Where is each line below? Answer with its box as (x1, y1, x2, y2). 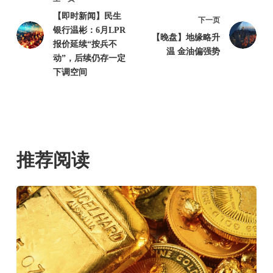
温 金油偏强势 (166, 46, 221, 56)
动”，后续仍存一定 (52, 54, 126, 63)
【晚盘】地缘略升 (152, 32, 221, 42)
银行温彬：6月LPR (52, 26, 126, 35)
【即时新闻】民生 (52, 12, 121, 21)
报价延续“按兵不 (52, 40, 117, 49)
